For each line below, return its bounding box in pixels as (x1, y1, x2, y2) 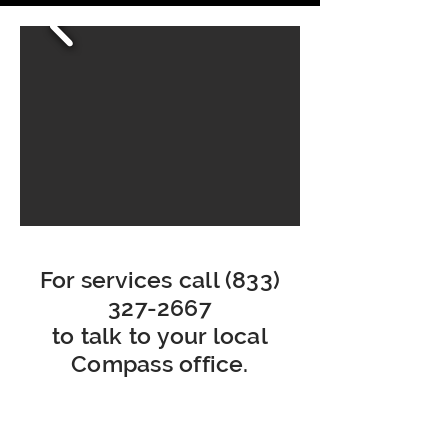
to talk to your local (52, 322, 268, 349)
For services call (39, 266, 225, 293)
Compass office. (71, 350, 249, 377)
